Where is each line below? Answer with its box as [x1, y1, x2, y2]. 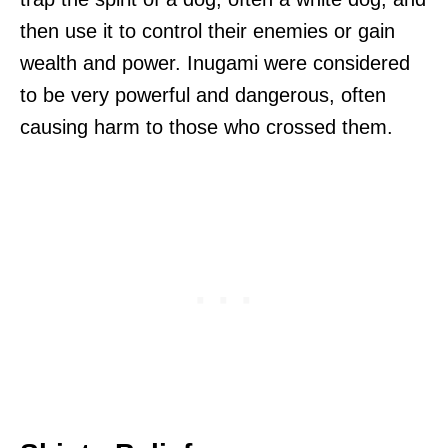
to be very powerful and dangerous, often [20, 84, 386, 107]
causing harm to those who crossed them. [20, 116, 393, 139]
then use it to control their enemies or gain [20, 20, 395, 43]
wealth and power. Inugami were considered [20, 52, 410, 75]
